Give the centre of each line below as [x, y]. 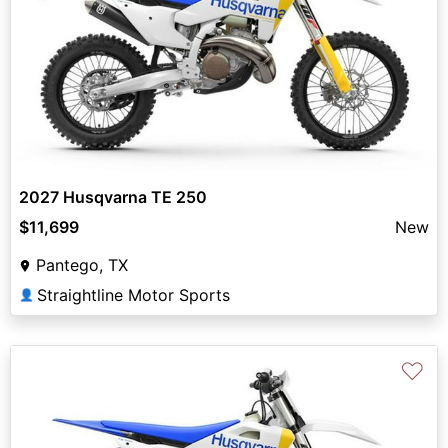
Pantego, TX [82, 264]
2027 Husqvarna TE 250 [113, 196]
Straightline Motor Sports [133, 294]
